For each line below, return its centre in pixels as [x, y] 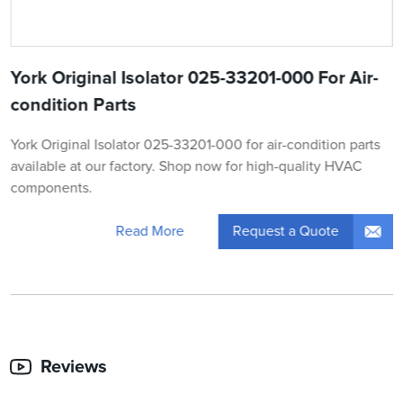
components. [51, 188]
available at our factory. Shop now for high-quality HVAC [186, 166]
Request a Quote [286, 231]
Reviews [74, 367]
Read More [150, 232]
